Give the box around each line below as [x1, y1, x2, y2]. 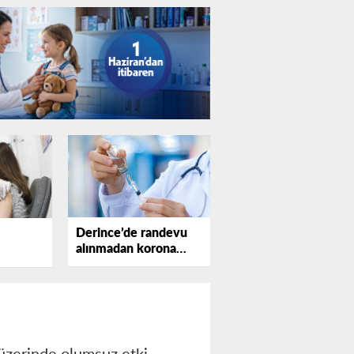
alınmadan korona [76, 242, 176, 255]
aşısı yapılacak [76, 258, 156, 271]
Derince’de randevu [76, 226, 187, 239]
